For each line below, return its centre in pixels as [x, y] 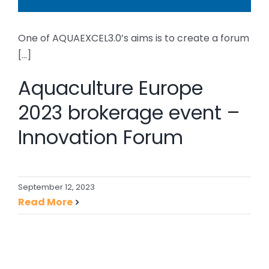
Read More [45, 202]
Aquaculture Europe [110, 88]
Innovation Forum [101, 137]
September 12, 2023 [56, 187]
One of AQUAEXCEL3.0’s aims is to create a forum [134, 38]
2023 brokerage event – [129, 112]
